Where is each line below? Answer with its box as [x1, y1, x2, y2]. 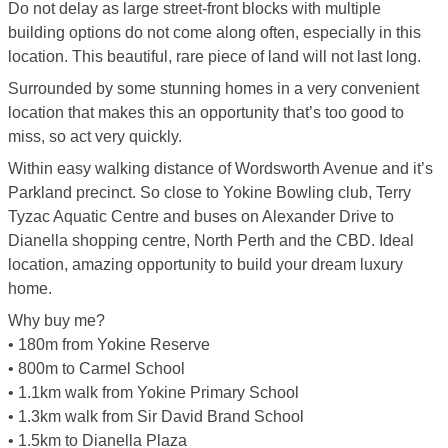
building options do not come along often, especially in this [8, 24, 421, 41]
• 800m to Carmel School [8, 360, 185, 377]
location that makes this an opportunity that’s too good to [8, 104, 404, 121]
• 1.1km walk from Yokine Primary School [8, 384, 299, 401]
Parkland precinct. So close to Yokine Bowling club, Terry [8, 184, 411, 201]
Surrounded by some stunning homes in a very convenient [8, 80, 419, 97]
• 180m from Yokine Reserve [8, 336, 210, 353]
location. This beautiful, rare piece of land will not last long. [8, 48, 421, 65]
